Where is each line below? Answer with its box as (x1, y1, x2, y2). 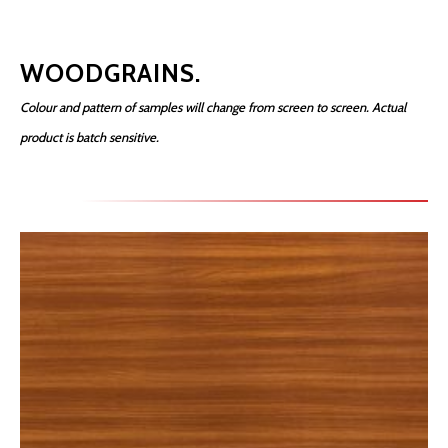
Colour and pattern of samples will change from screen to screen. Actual (20, 99, 406, 115)
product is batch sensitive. (20, 129, 159, 145)
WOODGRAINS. (20, 58, 201, 88)
